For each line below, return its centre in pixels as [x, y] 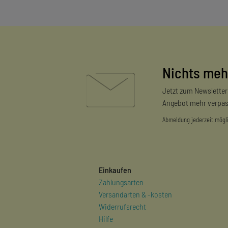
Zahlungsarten [121, 182]
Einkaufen [115, 169]
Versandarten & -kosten [135, 194]
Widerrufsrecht [122, 206]
